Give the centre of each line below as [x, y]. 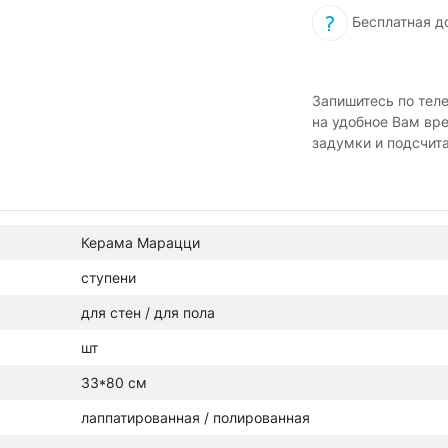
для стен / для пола [148, 312]
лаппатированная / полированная [195, 417]
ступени [108, 277]
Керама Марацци [140, 242]
